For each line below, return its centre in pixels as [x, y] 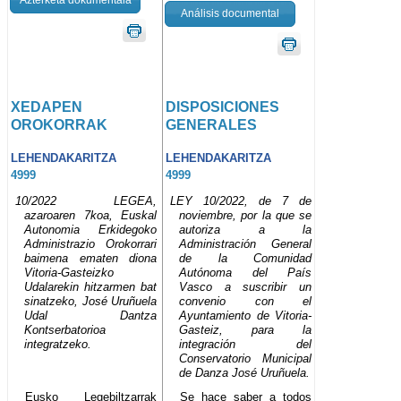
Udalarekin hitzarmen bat [91, 287]
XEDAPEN [47, 107]
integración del [246, 345]
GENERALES [212, 124]
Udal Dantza [91, 316]
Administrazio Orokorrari [91, 244]
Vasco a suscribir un [246, 287]
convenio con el [246, 302]
